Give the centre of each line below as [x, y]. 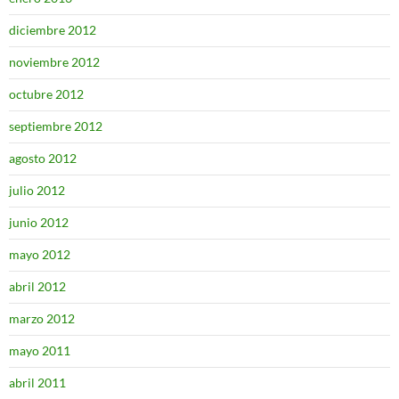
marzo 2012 [42, 318]
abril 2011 [37, 383]
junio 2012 [39, 222]
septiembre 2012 [56, 126]
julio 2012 [37, 190]
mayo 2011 [40, 350]
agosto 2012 [43, 158]
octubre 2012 [46, 94]
